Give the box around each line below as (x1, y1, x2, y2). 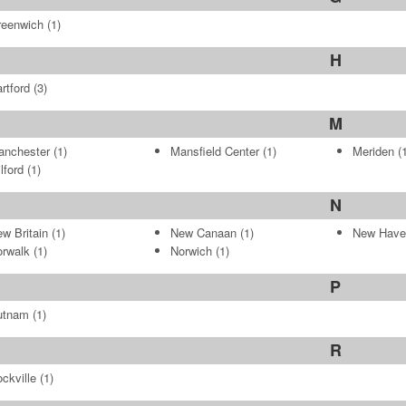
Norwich (169, 242, 212, 259)
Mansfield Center (169, 142, 259, 159)
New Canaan (169, 224, 237, 241)
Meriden (352, 142, 394, 159)
